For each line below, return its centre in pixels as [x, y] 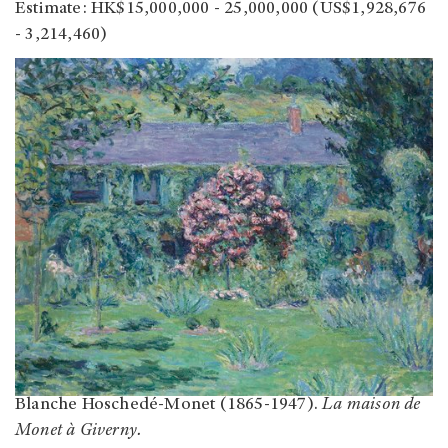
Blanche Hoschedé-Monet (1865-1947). [169, 405]
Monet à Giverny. [79, 431]
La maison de [371, 405]
